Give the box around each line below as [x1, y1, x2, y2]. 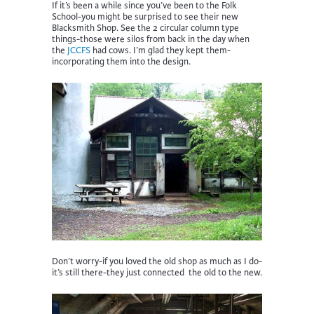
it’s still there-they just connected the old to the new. [52, 267, 262, 278]
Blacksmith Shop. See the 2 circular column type [52, 22, 239, 34]
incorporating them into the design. [52, 56, 191, 67]
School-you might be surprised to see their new [52, 11, 238, 22]
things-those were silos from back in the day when [52, 34, 250, 45]
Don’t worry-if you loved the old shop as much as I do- [52, 256, 262, 267]
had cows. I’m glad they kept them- [90, 45, 231, 56]
